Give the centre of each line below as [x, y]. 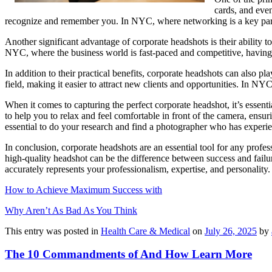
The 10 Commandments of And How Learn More [128, 254]
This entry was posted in [53, 231]
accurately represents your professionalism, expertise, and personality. [138, 169]
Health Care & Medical [145, 231]
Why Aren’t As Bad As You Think [71, 210]
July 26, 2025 [231, 231]
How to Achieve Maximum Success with [83, 189]
